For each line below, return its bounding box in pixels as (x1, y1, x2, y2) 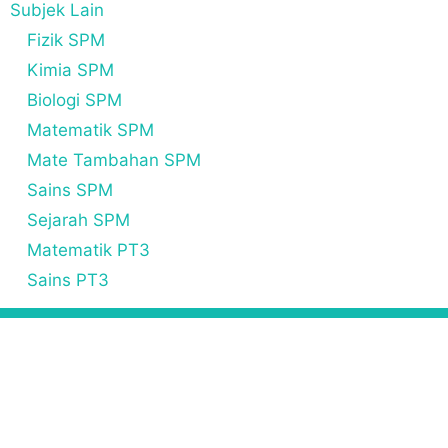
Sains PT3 (27, 269, 109, 290)
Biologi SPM (27, 89, 122, 110)
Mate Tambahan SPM (27, 149, 201, 170)
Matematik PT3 (27, 239, 150, 260)
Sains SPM (27, 179, 113, 200)
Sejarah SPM (27, 209, 130, 230)
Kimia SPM (27, 59, 114, 80)
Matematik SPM (27, 119, 154, 140)
